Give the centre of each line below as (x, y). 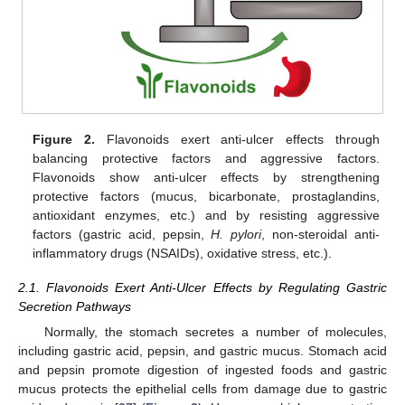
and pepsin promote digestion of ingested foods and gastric (202, 369)
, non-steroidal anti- (320, 234)
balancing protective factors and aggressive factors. (206, 158)
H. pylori (236, 234)
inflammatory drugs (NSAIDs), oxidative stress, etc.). (183, 253)
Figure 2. (64, 139)
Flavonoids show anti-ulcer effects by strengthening (206, 177)
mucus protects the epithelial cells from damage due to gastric (202, 388)
